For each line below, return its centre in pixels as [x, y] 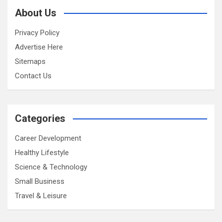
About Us [36, 13]
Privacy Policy [37, 32]
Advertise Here [39, 47]
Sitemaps [30, 61]
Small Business [40, 181]
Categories [40, 118]
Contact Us [33, 76]
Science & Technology [51, 167]
